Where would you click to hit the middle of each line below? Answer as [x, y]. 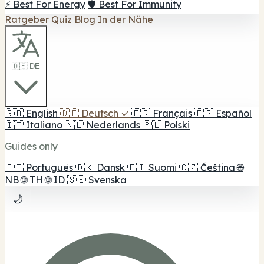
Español [234, 113]
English [42, 113]
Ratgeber [27, 19]
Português [49, 167]
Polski [177, 125]
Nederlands [113, 125]
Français [172, 113]
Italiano [44, 125]
